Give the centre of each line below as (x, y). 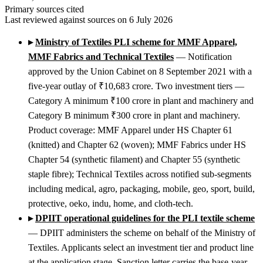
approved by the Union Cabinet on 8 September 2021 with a (140, 72)
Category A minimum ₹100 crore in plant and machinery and (141, 101)
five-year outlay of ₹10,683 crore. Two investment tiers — (136, 86)
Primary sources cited (44, 9)
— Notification (204, 57)
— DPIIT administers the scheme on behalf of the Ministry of (142, 233)
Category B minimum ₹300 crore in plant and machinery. (134, 116)
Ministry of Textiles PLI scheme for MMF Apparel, (136, 42)
